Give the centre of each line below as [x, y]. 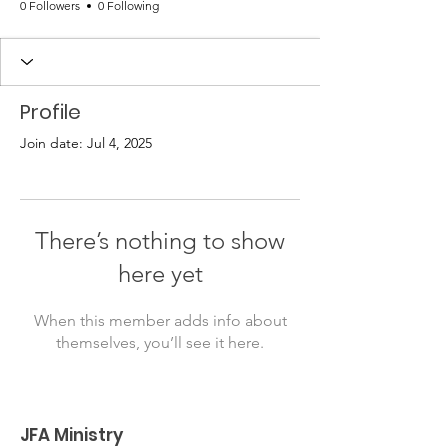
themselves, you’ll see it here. [160, 342]
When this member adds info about [160, 320]
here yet [160, 273]
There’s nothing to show [160, 240]
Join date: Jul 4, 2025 [86, 142]
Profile [50, 111]
